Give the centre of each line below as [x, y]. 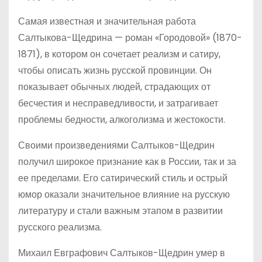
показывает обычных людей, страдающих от [114, 87]
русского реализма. [60, 227]
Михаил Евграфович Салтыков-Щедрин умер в [122, 253]
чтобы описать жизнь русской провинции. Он [115, 70]
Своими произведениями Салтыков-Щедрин [116, 145]
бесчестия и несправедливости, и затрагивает [118, 103]
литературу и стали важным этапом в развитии [120, 211]
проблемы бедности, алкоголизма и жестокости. [122, 120]
